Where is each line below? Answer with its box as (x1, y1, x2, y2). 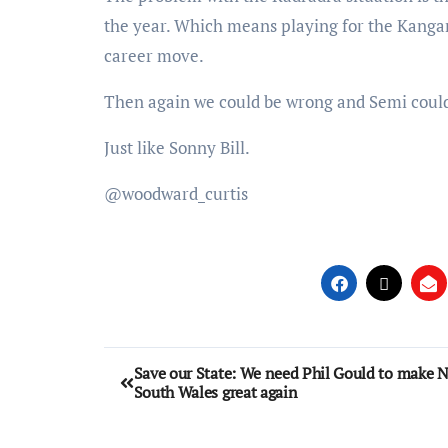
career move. (104, 44, 204, 68)
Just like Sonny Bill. (104, 136, 250, 160)
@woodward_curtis (104, 182, 248, 206)
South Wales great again (133, 381, 298, 404)
